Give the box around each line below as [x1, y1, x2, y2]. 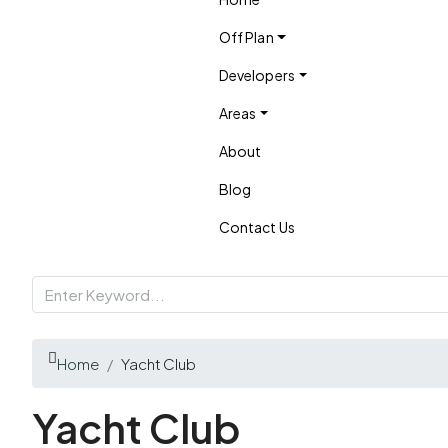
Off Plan [218, 28, 274, 46]
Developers [218, 66, 295, 84]
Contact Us [218, 218, 295, 236]
